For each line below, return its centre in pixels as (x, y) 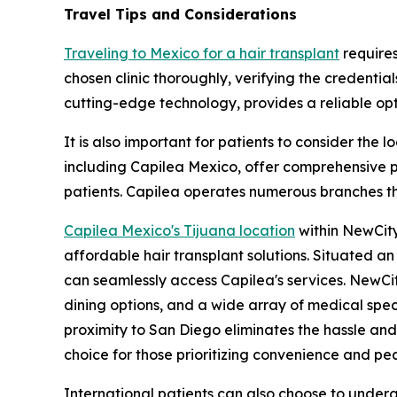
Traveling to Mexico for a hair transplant (202, 54)
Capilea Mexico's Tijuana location (179, 231)
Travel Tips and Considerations (180, 15)
